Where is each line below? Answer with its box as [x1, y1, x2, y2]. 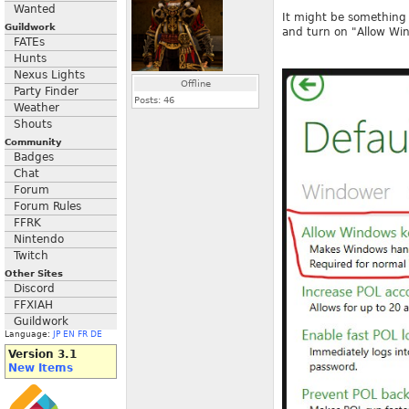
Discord [14, 282, 55, 295]
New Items [8, 362, 73, 374]
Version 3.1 [8, 348, 77, 361]
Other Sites [5, 268, 63, 278]
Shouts [14, 118, 52, 131]
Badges [14, 151, 54, 163]
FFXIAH [14, 299, 53, 311]
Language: [5, 330, 53, 339]
